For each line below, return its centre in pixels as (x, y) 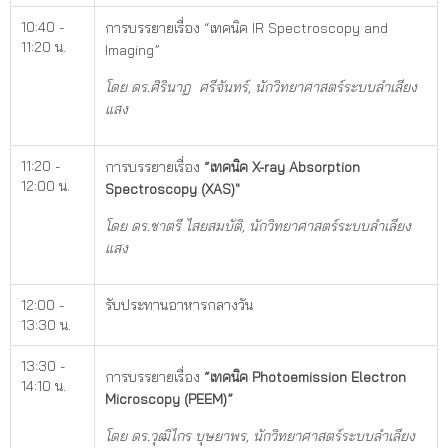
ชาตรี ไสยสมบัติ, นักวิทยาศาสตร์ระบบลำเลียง (280, 225)
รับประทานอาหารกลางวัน (179, 304)
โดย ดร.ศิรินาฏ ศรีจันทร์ (176, 86)
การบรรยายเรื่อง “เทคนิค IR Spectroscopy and (246, 27)
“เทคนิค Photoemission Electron (305, 376)
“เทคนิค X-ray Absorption (282, 166)
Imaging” (132, 49)
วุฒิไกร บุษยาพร (198, 435)
